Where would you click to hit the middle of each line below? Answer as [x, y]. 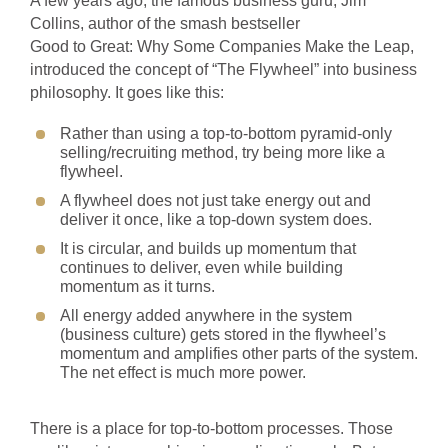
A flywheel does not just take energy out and [215, 200]
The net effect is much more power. [183, 372]
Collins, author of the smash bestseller [165, 23]
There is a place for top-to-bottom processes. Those [211, 428]
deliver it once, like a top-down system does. [216, 219]
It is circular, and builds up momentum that [208, 248]
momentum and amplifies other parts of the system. [239, 353]
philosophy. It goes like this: [127, 92]
